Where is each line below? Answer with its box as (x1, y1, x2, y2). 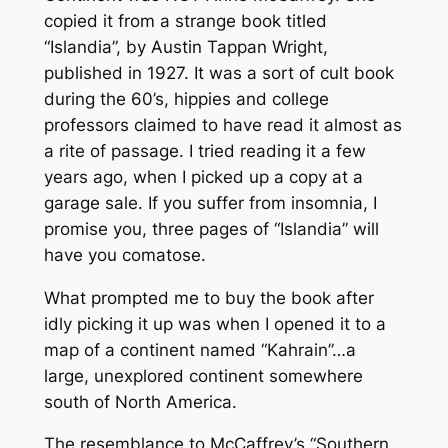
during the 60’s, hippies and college (43, 88, 329, 109)
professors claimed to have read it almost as (43, 114, 402, 135)
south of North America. (43, 391, 237, 412)
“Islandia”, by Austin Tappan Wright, (43, 36, 328, 57)
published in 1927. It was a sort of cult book (43, 62, 394, 83)
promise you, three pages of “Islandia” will (43, 218, 379, 239)
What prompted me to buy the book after (43, 287, 374, 308)
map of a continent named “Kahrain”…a (43, 339, 356, 360)
